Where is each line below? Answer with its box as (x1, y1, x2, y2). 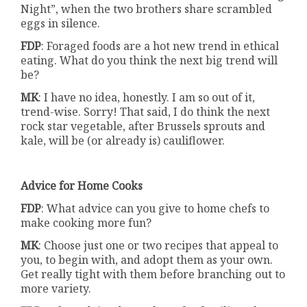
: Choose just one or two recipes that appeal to (38, 238, 279, 254)
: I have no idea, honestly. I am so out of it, (38, 90, 256, 106)
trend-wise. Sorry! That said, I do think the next (21, 104, 271, 120)
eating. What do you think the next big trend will (21, 53, 278, 69)
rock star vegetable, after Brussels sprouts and (21, 119, 266, 134)
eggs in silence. (21, 16, 101, 32)
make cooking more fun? (21, 215, 152, 231)
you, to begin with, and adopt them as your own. (21, 252, 273, 268)
